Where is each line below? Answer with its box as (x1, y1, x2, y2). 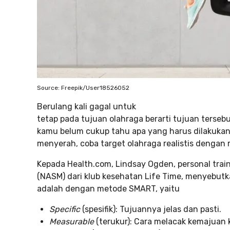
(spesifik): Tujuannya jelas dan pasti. (80, 204, 221, 214)
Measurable (49, 217, 96, 226)
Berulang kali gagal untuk (37, 102, 136, 111)
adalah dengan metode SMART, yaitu (37, 184, 180, 194)
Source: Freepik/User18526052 (37, 84, 129, 91)
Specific (49, 204, 80, 214)
